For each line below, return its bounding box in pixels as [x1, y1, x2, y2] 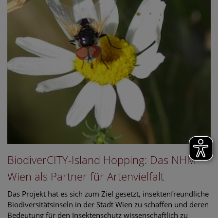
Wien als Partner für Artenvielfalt [7, 168, 164, 183]
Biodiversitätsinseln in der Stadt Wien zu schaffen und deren [7, 199, 209, 209]
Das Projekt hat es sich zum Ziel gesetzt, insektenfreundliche [7, 188, 209, 199]
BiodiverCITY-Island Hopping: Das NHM [7, 152, 196, 167]
